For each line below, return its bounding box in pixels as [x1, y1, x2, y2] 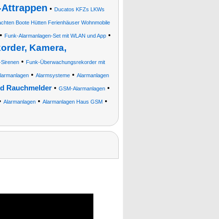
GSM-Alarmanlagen [58, 86, 105, 91]
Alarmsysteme [35, 72, 70, 78]
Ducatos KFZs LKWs [54, 6, 105, 12]
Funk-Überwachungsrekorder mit [25, 59, 105, 65]
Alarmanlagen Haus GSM [43, 99, 103, 105]
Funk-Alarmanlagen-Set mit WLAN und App [4, 33, 106, 39]
